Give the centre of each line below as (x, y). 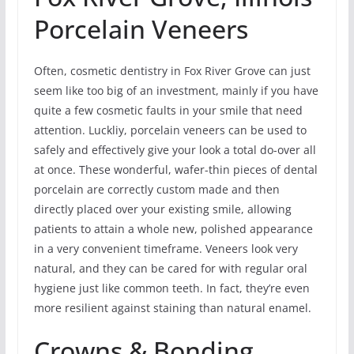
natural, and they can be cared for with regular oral (170, 269)
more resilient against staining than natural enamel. (172, 308)
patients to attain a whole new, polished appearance (173, 229)
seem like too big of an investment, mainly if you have (176, 91)
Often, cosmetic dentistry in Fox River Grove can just (172, 71)
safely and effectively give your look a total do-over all (175, 150)
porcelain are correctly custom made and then (156, 190)
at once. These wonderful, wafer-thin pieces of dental (175, 170)
